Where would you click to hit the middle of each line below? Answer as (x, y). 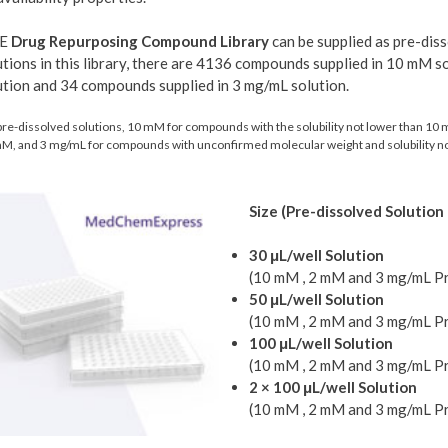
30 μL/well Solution (317, 255)
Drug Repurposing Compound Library (140, 41)
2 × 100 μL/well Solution (333, 387)
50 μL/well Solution (317, 299)
